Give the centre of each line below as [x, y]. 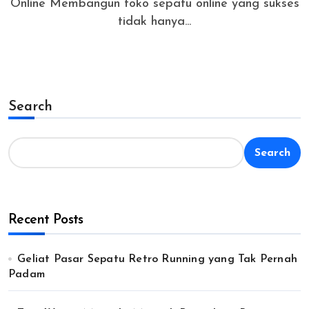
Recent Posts [46, 220]
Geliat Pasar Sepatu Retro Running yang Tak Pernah [158, 259]
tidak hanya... [154, 22]
